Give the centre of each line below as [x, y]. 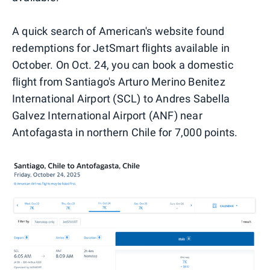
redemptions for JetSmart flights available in [121, 48]
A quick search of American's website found [118, 31]
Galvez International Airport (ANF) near [107, 115]
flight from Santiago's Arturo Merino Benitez [119, 81]
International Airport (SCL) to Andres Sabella [121, 98]
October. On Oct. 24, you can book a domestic [123, 64]
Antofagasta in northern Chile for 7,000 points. [125, 132]
